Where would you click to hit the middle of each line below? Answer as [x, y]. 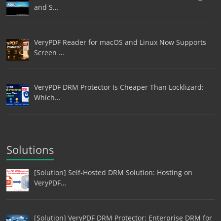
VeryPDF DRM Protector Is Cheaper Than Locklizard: [119, 87]
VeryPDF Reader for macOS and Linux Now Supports [120, 42]
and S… [46, 7]
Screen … [49, 52]
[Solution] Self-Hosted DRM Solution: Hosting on [113, 173]
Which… [47, 98]
